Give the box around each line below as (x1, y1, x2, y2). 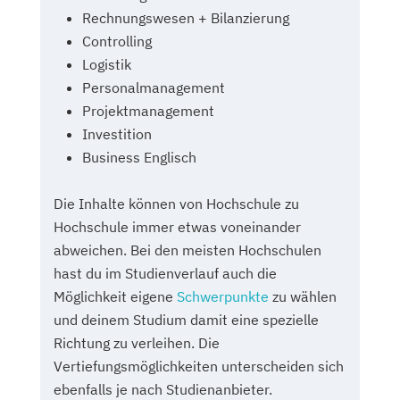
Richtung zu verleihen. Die (54, 333, 220, 352)
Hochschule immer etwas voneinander (54, 217, 301, 236)
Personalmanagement (82, 78, 225, 96)
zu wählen (269, 287, 337, 305)
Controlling (82, 31, 152, 50)
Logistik (82, 54, 131, 73)
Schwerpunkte (177, 287, 269, 305)
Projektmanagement (82, 101, 214, 120)
